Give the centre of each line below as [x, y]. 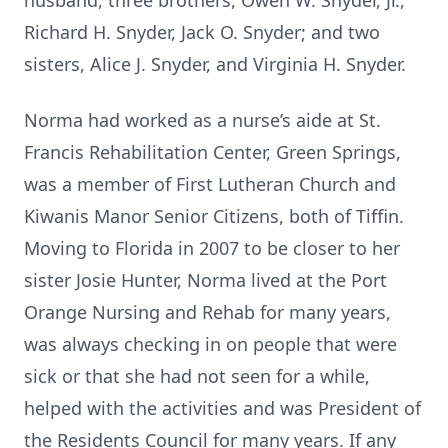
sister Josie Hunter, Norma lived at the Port [205, 280]
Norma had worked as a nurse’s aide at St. [202, 120]
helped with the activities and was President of [222, 408]
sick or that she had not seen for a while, [197, 376]
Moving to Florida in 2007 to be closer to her [212, 248]
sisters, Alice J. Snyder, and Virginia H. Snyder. [215, 64]
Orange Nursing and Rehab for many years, [207, 312]
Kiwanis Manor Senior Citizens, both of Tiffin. [214, 216]
